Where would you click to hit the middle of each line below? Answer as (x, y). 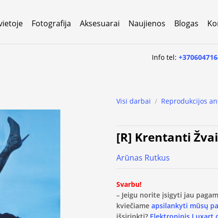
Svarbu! (129, 184)
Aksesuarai (100, 23)
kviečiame (134, 205)
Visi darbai (134, 101)
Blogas (186, 23)
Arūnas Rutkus (143, 158)
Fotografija (51, 23)
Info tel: (165, 57)
